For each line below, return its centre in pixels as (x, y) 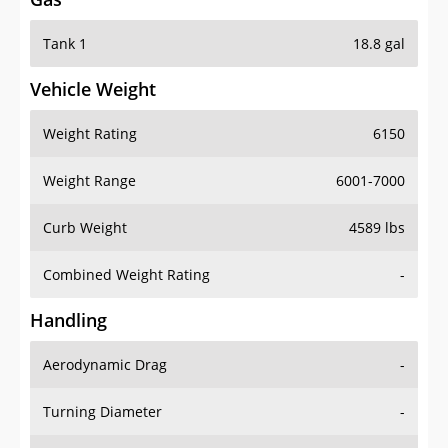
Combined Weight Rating (126, 275)
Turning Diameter (102, 412)
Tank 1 (65, 44)
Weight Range (89, 181)
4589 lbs (377, 228)
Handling (68, 320)
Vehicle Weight (93, 89)
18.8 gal (379, 44)
